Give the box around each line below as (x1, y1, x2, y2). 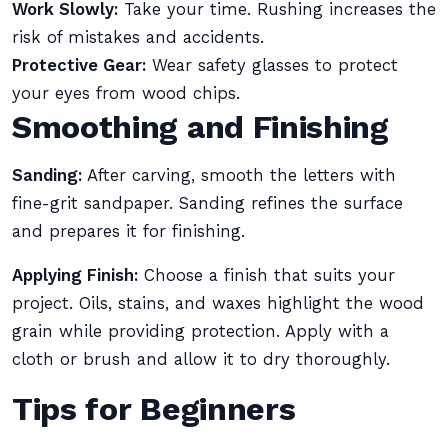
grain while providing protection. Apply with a (12, 322, 389, 341)
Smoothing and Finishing (12, 108, 389, 146)
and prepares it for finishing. (12, 222, 245, 241)
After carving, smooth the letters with (82, 166, 396, 185)
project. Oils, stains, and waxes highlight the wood (12, 294, 424, 313)
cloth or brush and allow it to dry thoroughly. (12, 350, 390, 369)
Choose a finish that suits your (138, 266, 395, 285)
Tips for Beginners (12, 390, 296, 428)
